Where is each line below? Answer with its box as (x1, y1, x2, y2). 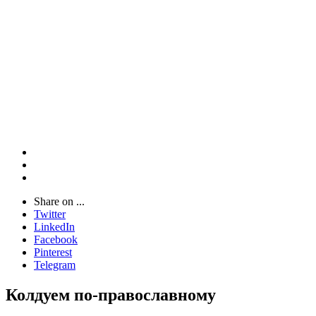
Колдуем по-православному (6, 285, 216, 304)
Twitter (34, 208, 66, 220)
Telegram (34, 259, 75, 271)
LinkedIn (34, 221, 75, 233)
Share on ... (34, 195, 85, 207)
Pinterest (34, 246, 72, 258)
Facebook (34, 233, 78, 245)
